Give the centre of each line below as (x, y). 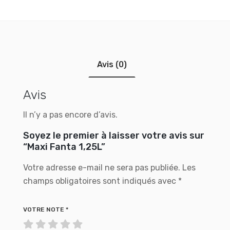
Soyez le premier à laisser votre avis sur (114, 136)
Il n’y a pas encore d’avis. (70, 115)
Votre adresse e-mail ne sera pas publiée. (102, 168)
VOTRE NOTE (44, 209)
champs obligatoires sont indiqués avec (101, 181)
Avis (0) (112, 64)
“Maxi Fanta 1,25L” (64, 147)
